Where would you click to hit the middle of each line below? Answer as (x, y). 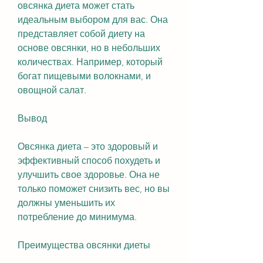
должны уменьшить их (66, 203)
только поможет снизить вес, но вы (94, 188)
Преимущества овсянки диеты (84, 245)
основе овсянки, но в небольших (89, 48)
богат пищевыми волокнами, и (84, 76)
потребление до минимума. (77, 217)
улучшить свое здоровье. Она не (89, 174)
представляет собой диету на (81, 33)
